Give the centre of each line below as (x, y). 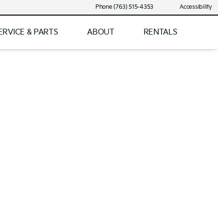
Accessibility (196, 7)
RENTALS (160, 32)
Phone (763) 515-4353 (124, 7)
